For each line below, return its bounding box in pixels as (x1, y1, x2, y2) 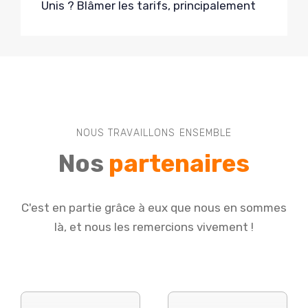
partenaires (109, 149, 250, 179)
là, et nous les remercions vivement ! (54, 220, 254, 234)
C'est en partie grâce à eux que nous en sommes (21, 201, 287, 215)
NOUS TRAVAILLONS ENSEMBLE (76, 127, 232, 140)
